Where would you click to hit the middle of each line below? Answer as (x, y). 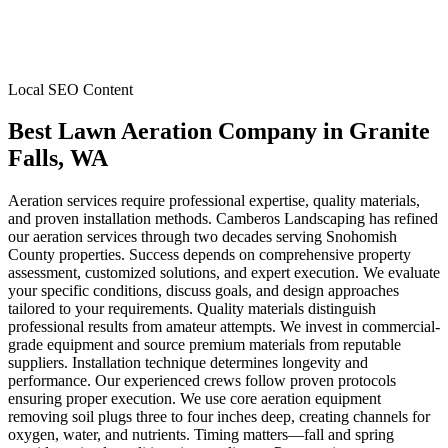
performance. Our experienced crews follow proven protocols (202, 381)
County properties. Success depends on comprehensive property (209, 255)
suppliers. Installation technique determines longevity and (188, 363)
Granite (389, 131)
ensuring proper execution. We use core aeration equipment (194, 399)
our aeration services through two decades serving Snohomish (202, 237)
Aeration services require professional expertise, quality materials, (214, 201)
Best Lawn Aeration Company (162, 131)
